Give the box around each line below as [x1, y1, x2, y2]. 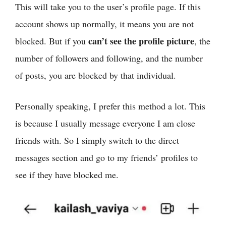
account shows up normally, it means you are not [15, 18, 194, 30]
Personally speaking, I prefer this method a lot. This [15, 100, 205, 112]
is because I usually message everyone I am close [15, 117, 195, 130]
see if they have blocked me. [15, 168, 119, 181]
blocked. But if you [15, 35, 88, 47]
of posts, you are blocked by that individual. [15, 69, 176, 82]
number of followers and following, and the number [15, 52, 203, 65]
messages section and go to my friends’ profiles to [15, 151, 198, 164]
